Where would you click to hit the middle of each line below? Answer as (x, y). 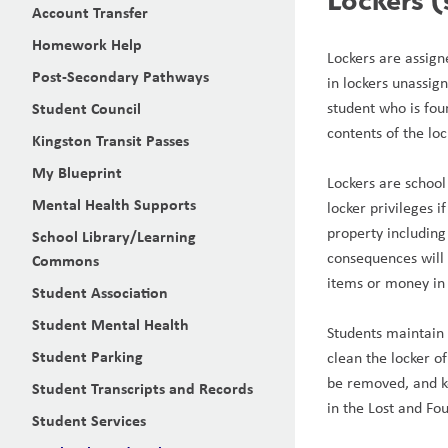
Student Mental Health (110, 324)
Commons (65, 260)
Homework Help (87, 44)
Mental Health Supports (114, 204)
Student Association (100, 292)
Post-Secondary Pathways (120, 76)
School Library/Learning (114, 236)
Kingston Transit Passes (110, 140)
